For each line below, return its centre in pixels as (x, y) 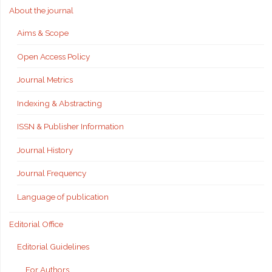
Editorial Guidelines (53, 247)
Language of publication (63, 196)
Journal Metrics (45, 80)
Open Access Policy (53, 56)
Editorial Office (36, 224)
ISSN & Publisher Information (70, 127)
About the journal (41, 10)
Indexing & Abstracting (59, 103)
